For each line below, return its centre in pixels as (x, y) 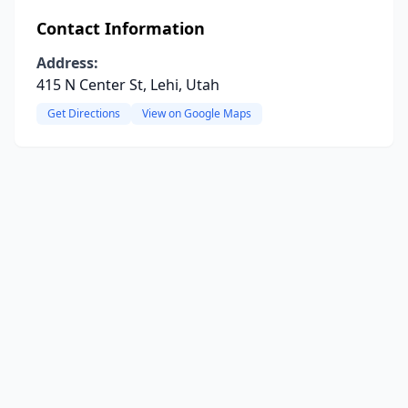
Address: (67, 63)
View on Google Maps (197, 113)
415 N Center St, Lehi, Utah (128, 85)
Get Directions (84, 113)
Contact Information (121, 28)
